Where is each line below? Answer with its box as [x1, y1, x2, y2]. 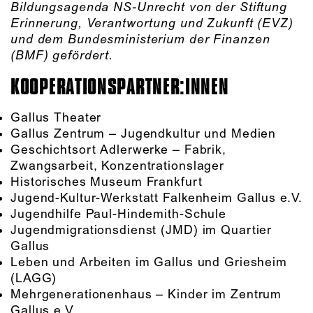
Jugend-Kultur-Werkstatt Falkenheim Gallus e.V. [10, 191, 303, 207]
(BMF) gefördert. [10, 48, 114, 64]
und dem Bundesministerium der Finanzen [10, 31, 270, 48]
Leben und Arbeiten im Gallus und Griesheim [10, 255, 287, 271]
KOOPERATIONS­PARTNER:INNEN [10, 73, 229, 101]
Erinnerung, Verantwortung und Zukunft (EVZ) [10, 15, 293, 31]
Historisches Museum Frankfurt [10, 175, 203, 191]
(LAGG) [10, 271, 57, 287]
